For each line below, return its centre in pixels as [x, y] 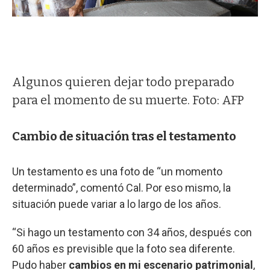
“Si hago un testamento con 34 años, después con [132, 232]
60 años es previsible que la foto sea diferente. [124, 248]
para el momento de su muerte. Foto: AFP [128, 100]
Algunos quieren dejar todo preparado [123, 82]
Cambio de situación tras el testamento [124, 136]
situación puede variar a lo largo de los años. [117, 204]
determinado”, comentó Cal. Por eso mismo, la [121, 187]
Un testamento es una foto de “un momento [117, 171]
